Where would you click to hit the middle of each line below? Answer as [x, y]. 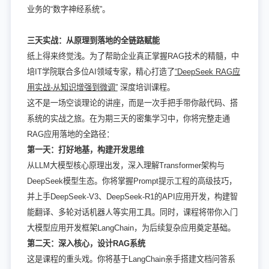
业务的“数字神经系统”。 [68, 9]
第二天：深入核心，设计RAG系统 [86, 243]
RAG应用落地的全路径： [70, 134]
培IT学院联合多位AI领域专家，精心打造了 [101, 71]
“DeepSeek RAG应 [207, 71]
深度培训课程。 [146, 87]
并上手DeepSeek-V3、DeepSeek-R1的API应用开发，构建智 [132, 196]
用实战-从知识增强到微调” [72, 87]
